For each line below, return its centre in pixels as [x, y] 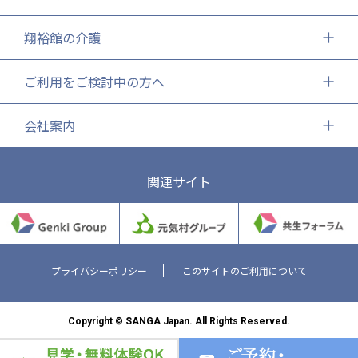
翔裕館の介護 [62, 37]
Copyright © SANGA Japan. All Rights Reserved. [179, 321]
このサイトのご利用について [244, 270]
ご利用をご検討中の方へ [94, 81]
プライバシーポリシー [99, 270]
